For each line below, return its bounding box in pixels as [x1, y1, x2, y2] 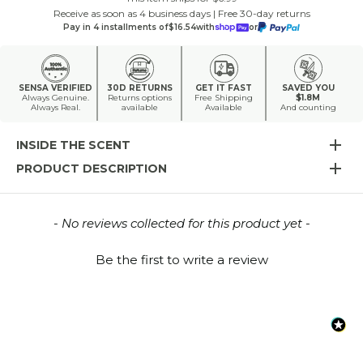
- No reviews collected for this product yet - [53, 216, 310, 232]
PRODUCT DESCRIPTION [16, 160, 167, 176]
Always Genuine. [21, 92, 89, 104]
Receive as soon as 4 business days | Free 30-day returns [53, 6, 310, 19]
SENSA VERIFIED [18, 83, 92, 94]
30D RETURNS [106, 83, 173, 94]
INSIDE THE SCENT [16, 137, 130, 152]
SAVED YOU [281, 83, 335, 94]
